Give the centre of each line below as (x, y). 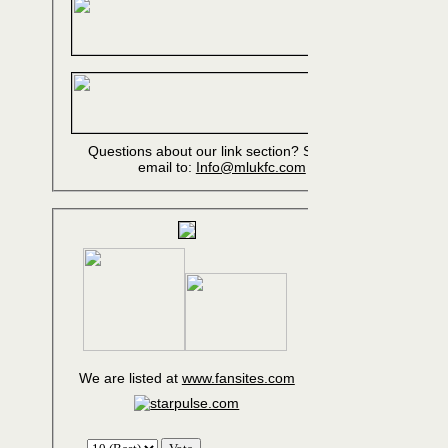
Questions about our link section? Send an (195, 151)
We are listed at (130, 378)
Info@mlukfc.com (250, 167)
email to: (166, 167)
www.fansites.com (238, 378)
